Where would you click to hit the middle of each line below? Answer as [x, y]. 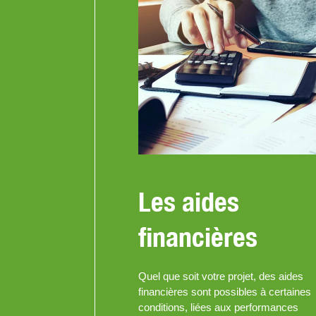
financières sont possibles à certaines [224, 292]
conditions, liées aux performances [218, 308]
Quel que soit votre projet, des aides [220, 276]
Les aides [188, 202]
